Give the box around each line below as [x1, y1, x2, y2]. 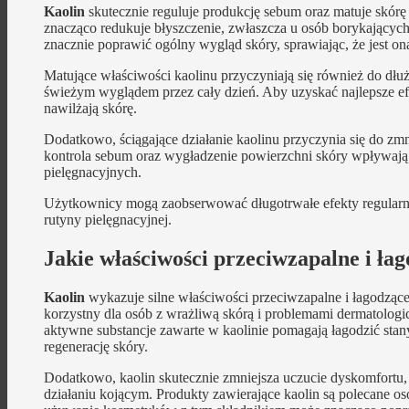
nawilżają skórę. [44, 100, 137, 117]
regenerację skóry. [44, 338, 148, 354]
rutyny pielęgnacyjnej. [44, 212, 172, 228]
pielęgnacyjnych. [44, 164, 142, 181]
